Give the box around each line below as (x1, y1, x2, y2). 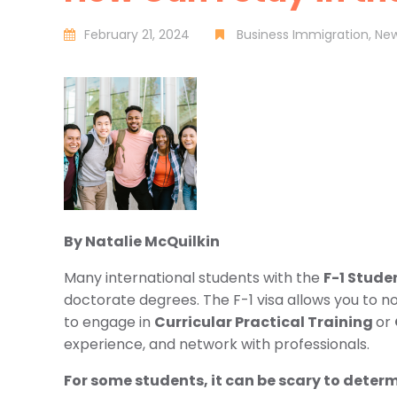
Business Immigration (237, 26, 369, 43)
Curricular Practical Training (154, 312, 376, 332)
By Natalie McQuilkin (64, 231, 220, 252)
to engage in (64, 312, 154, 332)
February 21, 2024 (84, 26, 190, 43)
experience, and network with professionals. (64, 334, 370, 354)
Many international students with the (64, 268, 323, 288)
